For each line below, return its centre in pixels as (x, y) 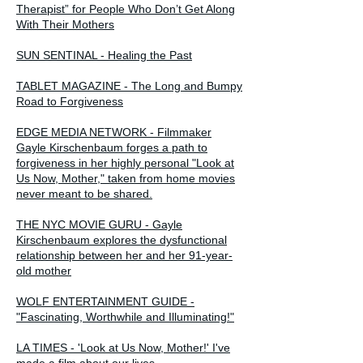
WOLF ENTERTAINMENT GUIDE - (105, 301)
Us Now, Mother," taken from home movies (126, 178)
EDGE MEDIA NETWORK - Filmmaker (114, 132)
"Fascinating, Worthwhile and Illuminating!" (125, 316)
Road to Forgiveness (70, 101)
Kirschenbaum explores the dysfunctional (122, 239)
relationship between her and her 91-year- (124, 255)
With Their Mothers (65, 24)
